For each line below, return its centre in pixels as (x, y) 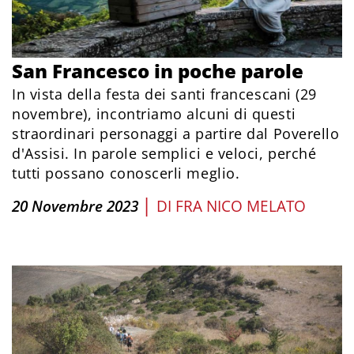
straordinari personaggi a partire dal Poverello (176, 134)
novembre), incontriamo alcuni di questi (154, 114)
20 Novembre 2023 (75, 207)
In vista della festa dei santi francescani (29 (164, 94)
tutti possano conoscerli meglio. (126, 173)
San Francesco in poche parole (158, 71)
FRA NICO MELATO (241, 207)
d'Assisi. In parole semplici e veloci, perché (164, 154)
